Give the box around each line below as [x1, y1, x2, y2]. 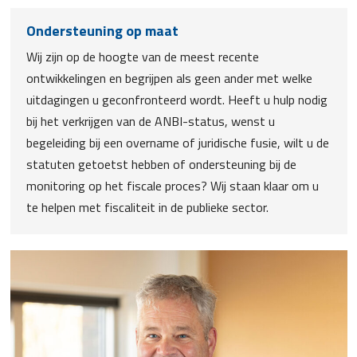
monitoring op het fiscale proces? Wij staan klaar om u [25, 176, 319, 195]
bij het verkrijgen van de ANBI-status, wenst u [25, 112, 275, 131]
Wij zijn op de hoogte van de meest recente [25, 47, 259, 66]
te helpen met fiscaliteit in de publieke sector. [25, 198, 269, 217]
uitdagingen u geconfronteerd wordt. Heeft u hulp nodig [25, 90, 328, 109]
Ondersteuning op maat [25, 20, 178, 41]
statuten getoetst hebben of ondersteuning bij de [25, 155, 296, 174]
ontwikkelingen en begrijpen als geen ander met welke [25, 69, 312, 88]
